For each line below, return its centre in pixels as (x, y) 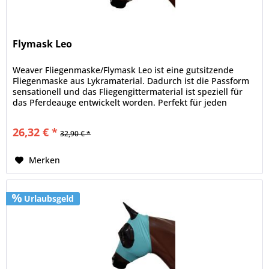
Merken (45, 160)
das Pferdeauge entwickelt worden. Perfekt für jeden (120, 102)
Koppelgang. (38, 113)
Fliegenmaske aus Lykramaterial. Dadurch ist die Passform (131, 80)
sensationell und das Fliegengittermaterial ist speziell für (128, 91)
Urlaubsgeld (48, 198)
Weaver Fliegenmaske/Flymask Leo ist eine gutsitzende (123, 70)
